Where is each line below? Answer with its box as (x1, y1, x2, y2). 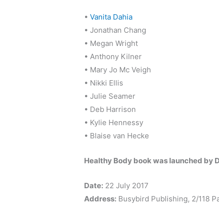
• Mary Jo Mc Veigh (84, 65, 152, 75)
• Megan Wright (84, 39, 138, 48)
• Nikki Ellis (84, 78, 124, 88)
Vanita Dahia (90, 12, 133, 22)
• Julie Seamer (84, 91, 136, 101)
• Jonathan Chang (84, 25, 147, 35)
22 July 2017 (103, 181, 149, 191)
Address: (84, 194, 117, 204)
